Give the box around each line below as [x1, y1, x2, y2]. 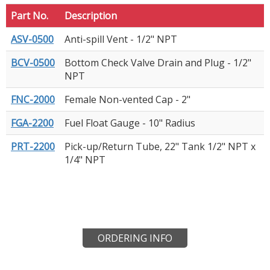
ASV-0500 [11, 32, 54, 46]
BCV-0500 [11, 55, 55, 69]
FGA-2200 [11, 116, 54, 130]
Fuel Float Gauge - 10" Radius [64, 116, 195, 130]
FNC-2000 [11, 92, 55, 106]
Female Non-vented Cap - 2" [64, 92, 190, 106]
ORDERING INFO [98, 231, 172, 245]
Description [64, 8, 117, 22]
